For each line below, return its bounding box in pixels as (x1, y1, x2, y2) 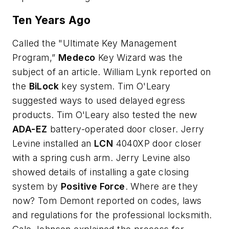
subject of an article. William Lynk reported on (12, 66, 211, 78)
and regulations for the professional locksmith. (12, 210, 212, 221)
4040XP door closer (113, 138, 202, 149)
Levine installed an (12, 138, 94, 149)
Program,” (12, 52, 59, 63)
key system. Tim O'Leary (59, 81, 171, 92)
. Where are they (125, 181, 198, 192)
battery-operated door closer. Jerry (47, 124, 204, 135)
